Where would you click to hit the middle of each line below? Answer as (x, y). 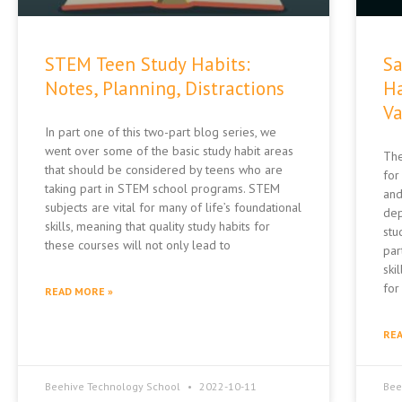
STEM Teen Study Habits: (148, 65)
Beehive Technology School (114, 387)
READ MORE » (79, 292)
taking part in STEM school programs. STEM (162, 189)
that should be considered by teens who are (164, 170)
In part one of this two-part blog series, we (161, 132)
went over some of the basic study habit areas (169, 151)
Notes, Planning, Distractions (165, 89)
